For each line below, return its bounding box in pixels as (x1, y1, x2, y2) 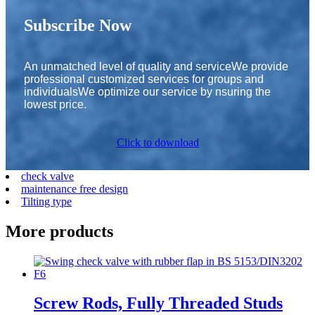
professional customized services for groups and (24, 72, 264, 85)
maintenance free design (21, 182, 128, 195)
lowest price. (24, 98, 86, 110)
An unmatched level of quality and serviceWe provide (24, 60, 288, 72)
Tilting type (21, 195, 72, 207)
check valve (21, 169, 74, 182)
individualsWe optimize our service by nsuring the (24, 85, 271, 98)
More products (6, 221, 113, 240)
